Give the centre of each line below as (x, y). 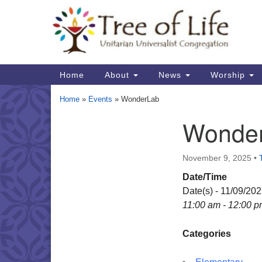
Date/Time (205, 177)
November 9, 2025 (217, 158)
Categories (207, 234)
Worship (228, 75)
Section (75, 130)
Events (100, 99)
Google (139, 18)
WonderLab (140, 99)
